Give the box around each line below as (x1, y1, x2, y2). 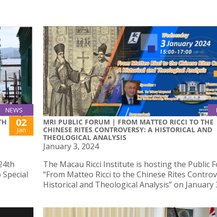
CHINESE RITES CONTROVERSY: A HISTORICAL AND (43, 125, 212, 135)
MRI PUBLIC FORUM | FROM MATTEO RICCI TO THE (43, 117, 214, 127)
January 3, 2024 (43, 141, 99, 152)
